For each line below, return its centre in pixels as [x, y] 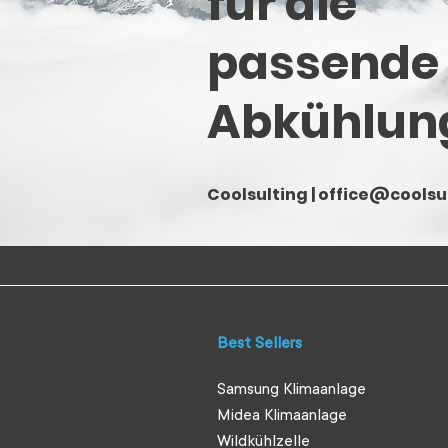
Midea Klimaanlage [282, 415]
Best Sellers [259, 343]
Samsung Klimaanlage [291, 389]
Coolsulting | [262, 194]
